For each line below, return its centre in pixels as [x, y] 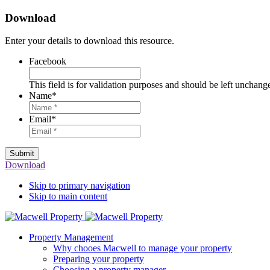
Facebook [48, 61]
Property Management [71, 237]
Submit [22, 154]
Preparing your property [99, 259]
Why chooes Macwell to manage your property [143, 248]
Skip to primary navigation [80, 186]
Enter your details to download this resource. [89, 41]
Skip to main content [68, 196]
